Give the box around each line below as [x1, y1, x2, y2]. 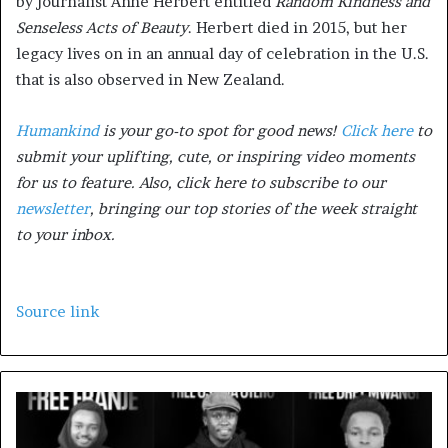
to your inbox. [16, 225, 115, 245]
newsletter [16, 199, 90, 219]
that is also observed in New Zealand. [16, 70, 285, 90]
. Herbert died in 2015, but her [188, 18, 407, 38]
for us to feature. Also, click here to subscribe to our [16, 173, 386, 193]
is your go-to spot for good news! [99, 121, 341, 141]
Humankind [16, 121, 99, 141]
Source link [16, 302, 99, 322]
